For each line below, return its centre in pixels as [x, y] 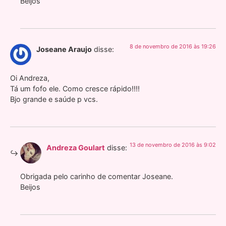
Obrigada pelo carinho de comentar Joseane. [97, 176]
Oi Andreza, [30, 78]
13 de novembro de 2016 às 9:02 [173, 145]
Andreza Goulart [76, 148]
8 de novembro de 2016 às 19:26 [173, 47]
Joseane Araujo [64, 49]
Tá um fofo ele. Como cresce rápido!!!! [75, 88]
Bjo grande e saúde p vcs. [54, 99]
